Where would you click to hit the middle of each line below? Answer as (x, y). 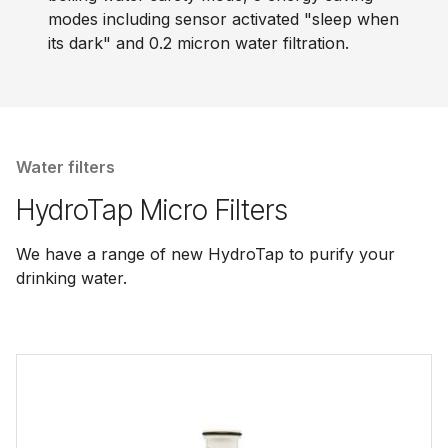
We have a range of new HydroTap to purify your (205, 254)
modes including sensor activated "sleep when (223, 19)
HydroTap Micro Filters (152, 210)
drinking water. (71, 278)
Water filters (65, 167)
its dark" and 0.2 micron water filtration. (198, 43)
